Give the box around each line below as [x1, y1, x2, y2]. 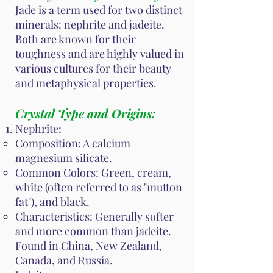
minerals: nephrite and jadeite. [15, 17, 165, 32]
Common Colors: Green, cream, [15, 165, 171, 180]
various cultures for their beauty [15, 61, 171, 76]
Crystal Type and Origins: [15, 105, 155, 122]
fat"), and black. [15, 194, 90, 210]
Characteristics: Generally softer [15, 209, 174, 224]
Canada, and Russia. [15, 253, 113, 268]
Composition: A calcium [15, 136, 130, 151]
